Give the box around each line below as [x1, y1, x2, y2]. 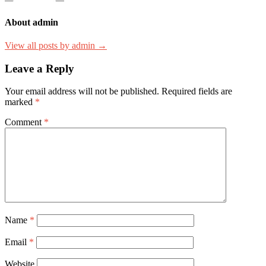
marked [5, 97, 35, 107]
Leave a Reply [5, 62, 74, 75]
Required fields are [161, 86, 232, 97]
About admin [5, 17, 58, 27]
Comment [5, 117, 44, 128]
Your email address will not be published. [5, 86, 159, 97]
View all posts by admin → [5, 40, 107, 50]
